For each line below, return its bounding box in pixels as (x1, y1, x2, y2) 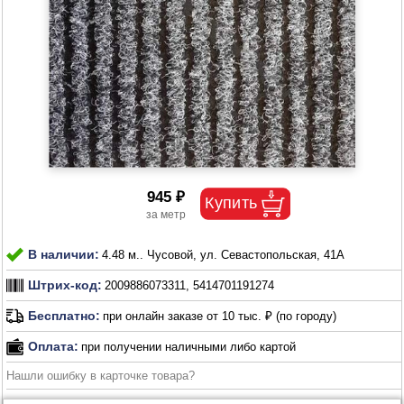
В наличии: (28, 247, 100, 262)
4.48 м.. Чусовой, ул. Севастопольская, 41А (102, 247, 345, 262)
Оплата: (28, 339, 79, 354)
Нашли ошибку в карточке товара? (6, 368, 196, 382)
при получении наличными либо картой (81, 339, 297, 353)
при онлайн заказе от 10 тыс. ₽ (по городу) (103, 309, 337, 324)
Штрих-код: (28, 278, 103, 293)
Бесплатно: (28, 308, 101, 324)
